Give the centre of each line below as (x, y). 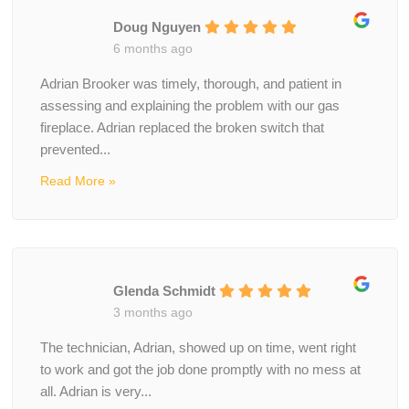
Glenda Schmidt (164, 291)
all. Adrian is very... (95, 392)
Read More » (78, 181)
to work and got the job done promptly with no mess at (200, 370)
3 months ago (152, 312)
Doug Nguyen (157, 27)
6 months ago (152, 48)
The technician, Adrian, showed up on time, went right (198, 348)
